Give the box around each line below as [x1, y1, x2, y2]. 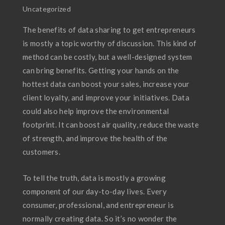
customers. [23, 147, 61, 156]
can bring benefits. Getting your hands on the [23, 66, 179, 75]
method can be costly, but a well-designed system [23, 52, 192, 61]
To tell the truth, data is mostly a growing [23, 173, 166, 182]
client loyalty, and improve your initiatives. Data [23, 93, 189, 102]
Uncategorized [23, 5, 71, 13]
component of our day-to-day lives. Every [23, 187, 167, 196]
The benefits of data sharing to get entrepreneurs [23, 25, 196, 34]
